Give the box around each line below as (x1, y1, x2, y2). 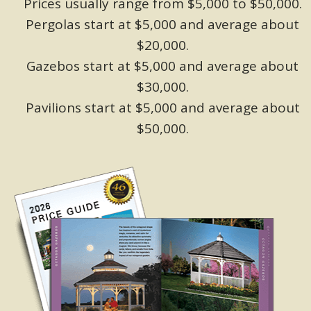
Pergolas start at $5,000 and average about (26, 15, 299, 33)
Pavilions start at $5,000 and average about (25, 98, 300, 117)
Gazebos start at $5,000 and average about (26, 56, 299, 75)
